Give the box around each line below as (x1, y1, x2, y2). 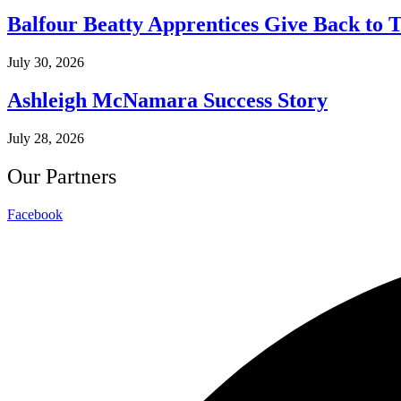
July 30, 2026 (7, 55, 84, 71)
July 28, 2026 (7, 131, 84, 147)
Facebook (7, 206, 63, 222)
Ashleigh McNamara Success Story (7, 89, 328, 113)
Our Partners (7, 165, 116, 189)
